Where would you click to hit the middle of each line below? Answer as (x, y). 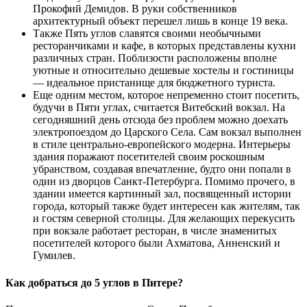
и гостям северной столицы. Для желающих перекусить (164, 219)
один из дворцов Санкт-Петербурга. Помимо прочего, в (164, 182)
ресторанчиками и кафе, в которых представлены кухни (164, 46)
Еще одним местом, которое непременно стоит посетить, (166, 95)
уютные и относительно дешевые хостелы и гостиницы (163, 71)
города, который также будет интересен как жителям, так (167, 206)
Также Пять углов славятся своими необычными (147, 34)
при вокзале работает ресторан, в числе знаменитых (155, 231)
